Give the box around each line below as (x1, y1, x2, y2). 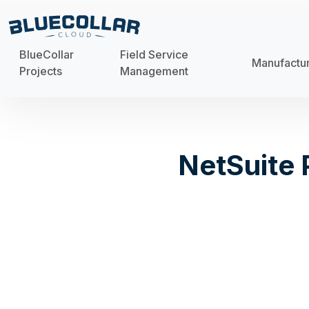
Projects (19, 64, 62, 79)
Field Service (119, 48, 188, 62)
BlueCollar (19, 48, 74, 62)
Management (119, 64, 188, 79)
